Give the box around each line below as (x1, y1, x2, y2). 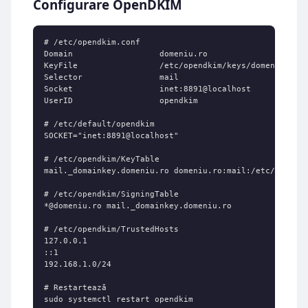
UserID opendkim (44, 96, 198, 105)
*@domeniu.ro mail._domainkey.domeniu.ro (44, 201, 232, 210)
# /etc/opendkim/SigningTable (44, 190, 179, 199)
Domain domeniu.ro (44, 49, 208, 58)
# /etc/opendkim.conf (44, 38, 140, 47)
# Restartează (44, 283, 107, 292)
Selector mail (44, 73, 179, 82)
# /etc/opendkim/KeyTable (44, 155, 159, 164)
